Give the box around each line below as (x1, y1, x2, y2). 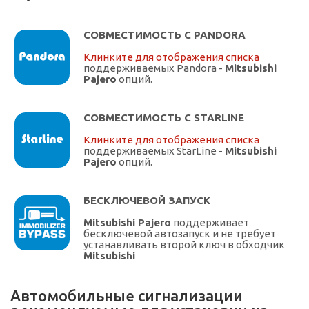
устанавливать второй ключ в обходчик (83, 239, 285, 251)
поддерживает (171, 217, 249, 229)
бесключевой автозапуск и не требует (83, 228, 276, 240)
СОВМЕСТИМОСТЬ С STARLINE (83, 112, 244, 124)
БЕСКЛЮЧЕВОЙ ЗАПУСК (83, 195, 210, 207)
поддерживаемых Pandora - (83, 62, 225, 74)
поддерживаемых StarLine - (83, 145, 225, 157)
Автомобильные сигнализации (10, 287, 243, 305)
